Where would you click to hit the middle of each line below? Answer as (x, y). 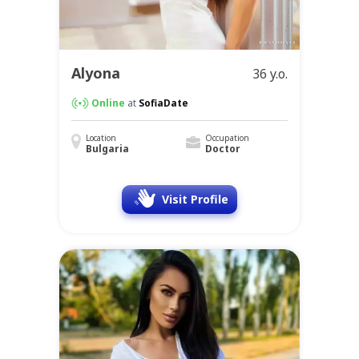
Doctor (222, 149)
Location (101, 138)
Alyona (96, 73)
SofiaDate (163, 103)
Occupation (227, 138)
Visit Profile (195, 200)
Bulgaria (107, 149)
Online (108, 103)
